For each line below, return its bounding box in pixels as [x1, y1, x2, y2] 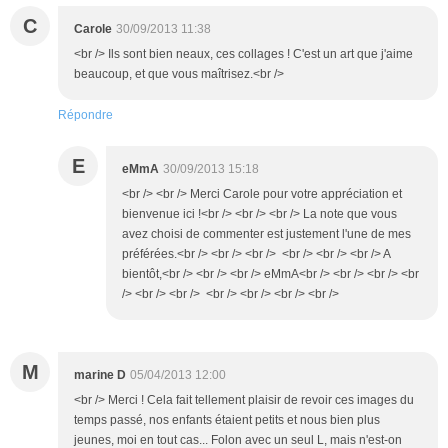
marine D [74, 368, 126, 383]
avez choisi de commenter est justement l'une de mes [122, 227, 411, 242]
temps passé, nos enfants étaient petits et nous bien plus [74, 413, 380, 428]
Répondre [58, 108, 113, 123]
